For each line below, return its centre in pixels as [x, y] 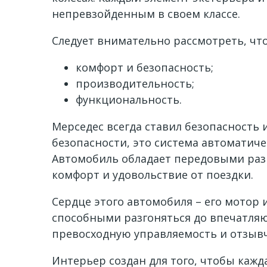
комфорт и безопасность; [145, 67]
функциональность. [129, 100]
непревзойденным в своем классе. [146, 14]
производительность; [135, 83]
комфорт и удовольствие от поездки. [153, 175]
